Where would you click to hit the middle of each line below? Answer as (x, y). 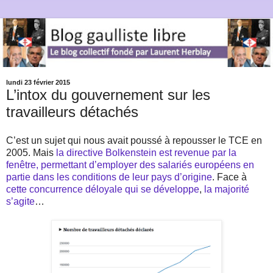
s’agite (20, 202)
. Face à (229, 177)
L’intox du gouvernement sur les (108, 94)
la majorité (227, 190)
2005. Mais (31, 153)
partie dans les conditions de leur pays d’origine (109, 177)
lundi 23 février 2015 (38, 83)
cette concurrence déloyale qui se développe (103, 190)
